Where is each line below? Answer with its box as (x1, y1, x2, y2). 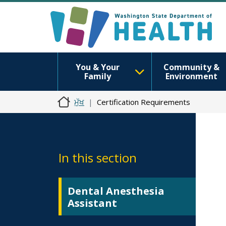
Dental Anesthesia (68, 184, 164, 198)
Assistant (68, 196, 117, 210)
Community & (163, 62, 219, 73)
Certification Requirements (97, 97, 190, 107)
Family (84, 71, 111, 82)
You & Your (75, 62, 120, 73)
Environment (165, 71, 217, 82)
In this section (59, 149, 137, 166)
